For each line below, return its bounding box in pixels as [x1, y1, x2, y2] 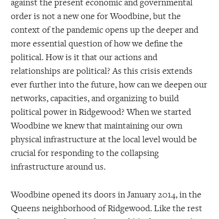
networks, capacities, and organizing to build [11, 91, 179, 104]
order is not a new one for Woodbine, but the [11, 9, 181, 22]
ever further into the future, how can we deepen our [11, 78, 208, 90]
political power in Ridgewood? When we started [11, 105, 192, 117]
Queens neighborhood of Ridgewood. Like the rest [11, 201, 203, 214]
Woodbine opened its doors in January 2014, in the [11, 188, 202, 200]
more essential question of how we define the [11, 37, 183, 49]
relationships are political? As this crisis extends [11, 64, 193, 76]
